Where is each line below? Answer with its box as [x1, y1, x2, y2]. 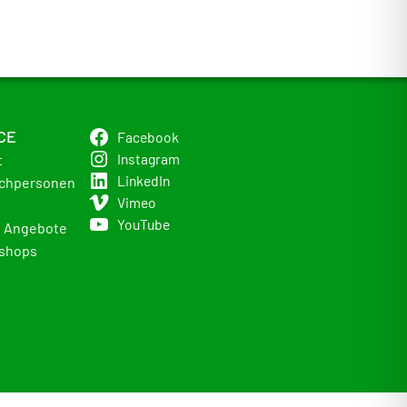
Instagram [116, 150, 180, 167]
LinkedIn [116, 172, 170, 189]
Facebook [116, 128, 179, 145]
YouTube [116, 215, 170, 233]
